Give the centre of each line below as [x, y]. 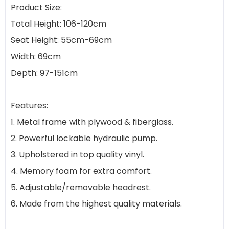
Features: [30, 106]
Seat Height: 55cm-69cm [61, 40]
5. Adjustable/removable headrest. [81, 187]
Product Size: [36, 7]
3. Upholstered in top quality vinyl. [77, 155]
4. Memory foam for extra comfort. [81, 171]
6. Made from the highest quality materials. [96, 204]
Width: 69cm [36, 56]
